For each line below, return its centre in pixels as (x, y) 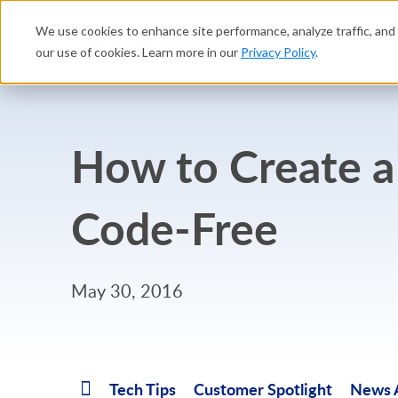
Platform (252, 54)
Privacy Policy (278, 52)
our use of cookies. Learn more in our (138, 52)
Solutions (358, 54)
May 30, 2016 (127, 291)
